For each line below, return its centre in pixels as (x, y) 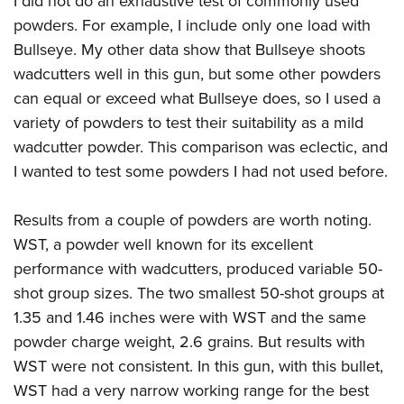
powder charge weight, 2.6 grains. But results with (189, 341)
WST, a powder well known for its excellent (163, 243)
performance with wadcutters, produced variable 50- (198, 268)
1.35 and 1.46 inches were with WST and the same (190, 317)
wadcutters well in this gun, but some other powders (197, 73)
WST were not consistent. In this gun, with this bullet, (198, 365)
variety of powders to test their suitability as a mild (188, 122)
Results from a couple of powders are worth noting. (193, 219)
